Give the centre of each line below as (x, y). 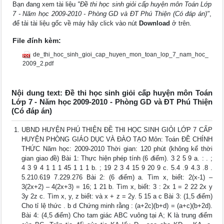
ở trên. (181, 23)
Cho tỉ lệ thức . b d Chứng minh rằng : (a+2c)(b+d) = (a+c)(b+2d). (117, 206)
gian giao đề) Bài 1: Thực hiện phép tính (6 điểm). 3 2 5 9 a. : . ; (117, 158)
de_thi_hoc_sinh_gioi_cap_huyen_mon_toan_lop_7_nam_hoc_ (121, 55)
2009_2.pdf (38, 64)
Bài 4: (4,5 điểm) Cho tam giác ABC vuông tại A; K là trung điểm (117, 215)
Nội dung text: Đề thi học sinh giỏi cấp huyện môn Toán (112, 93)
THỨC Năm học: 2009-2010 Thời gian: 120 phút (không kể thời (117, 149)
